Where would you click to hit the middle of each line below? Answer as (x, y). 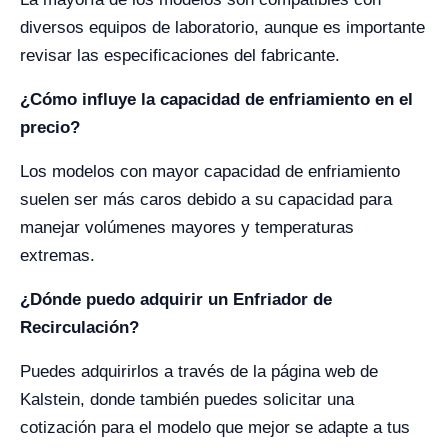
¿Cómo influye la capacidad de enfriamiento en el (216, 99)
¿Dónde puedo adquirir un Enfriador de (176, 299)
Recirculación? (79, 327)
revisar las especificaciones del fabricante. (180, 55)
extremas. (57, 255)
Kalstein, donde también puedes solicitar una (187, 399)
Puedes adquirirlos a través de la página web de (199, 371)
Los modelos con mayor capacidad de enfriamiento (210, 171)
